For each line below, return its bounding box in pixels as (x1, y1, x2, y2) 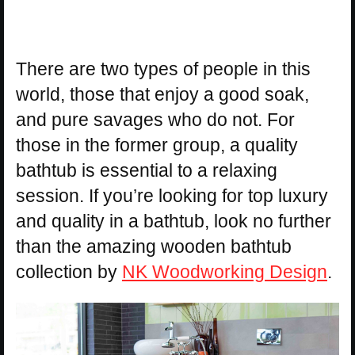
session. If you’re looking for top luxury (16, 185, 328, 207)
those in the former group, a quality (16, 135, 298, 156)
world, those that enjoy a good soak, (16, 84, 309, 105)
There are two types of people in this (16, 59, 311, 80)
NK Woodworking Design (122, 261, 327, 283)
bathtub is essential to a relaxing (16, 160, 277, 181)
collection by (16, 261, 122, 283)
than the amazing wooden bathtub (16, 236, 292, 258)
